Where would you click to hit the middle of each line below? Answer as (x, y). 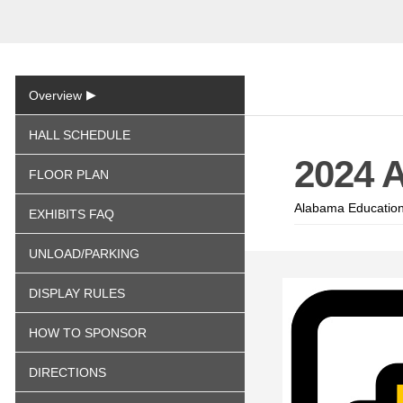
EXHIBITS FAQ (72, 214)
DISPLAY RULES (77, 293)
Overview (55, 95)
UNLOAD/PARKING (84, 254)
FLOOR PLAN (69, 175)
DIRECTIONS (67, 372)
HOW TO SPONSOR (88, 333)
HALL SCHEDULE (80, 135)
